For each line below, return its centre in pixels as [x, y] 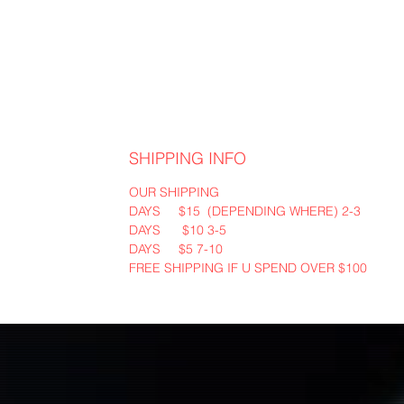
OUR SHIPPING [174, 192]
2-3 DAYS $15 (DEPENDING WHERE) [351, 211]
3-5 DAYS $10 [216, 230]
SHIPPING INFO [187, 158]
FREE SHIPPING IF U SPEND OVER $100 [248, 267]
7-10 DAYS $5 [209, 248]
